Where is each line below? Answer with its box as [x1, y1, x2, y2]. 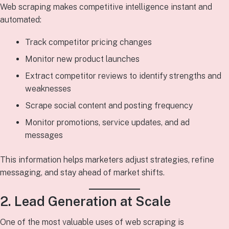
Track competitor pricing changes [25, 37, 152, 48]
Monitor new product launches [25, 54, 140, 64]
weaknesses [25, 84, 71, 94]
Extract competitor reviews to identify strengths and [25, 71, 221, 81]
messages [25, 130, 63, 141]
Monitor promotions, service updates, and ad [25, 118, 190, 128]
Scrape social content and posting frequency [25, 101, 193, 111]
